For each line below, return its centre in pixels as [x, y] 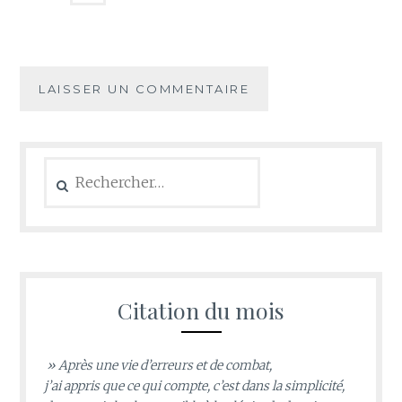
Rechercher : [82, 166]
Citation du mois [201, 310]
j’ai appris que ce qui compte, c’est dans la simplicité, [195, 386]
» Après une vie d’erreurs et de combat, [158, 366]
